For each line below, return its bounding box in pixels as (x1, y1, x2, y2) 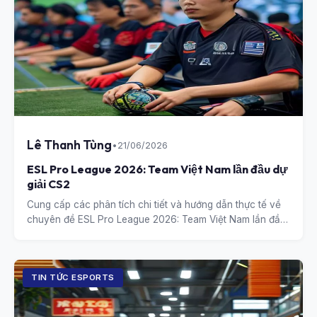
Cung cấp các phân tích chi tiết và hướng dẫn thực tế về (27, 199, 281, 210)
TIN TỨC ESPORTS (31, 272, 115, 282)
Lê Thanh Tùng (27, 137, 112, 153)
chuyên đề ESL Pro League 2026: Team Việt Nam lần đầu (27, 214, 286, 225)
